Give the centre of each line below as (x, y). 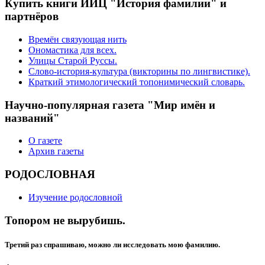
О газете (45, 141)
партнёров (32, 17)
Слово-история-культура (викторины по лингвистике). (139, 71)
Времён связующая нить (77, 39)
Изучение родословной (75, 197)
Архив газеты (56, 151)
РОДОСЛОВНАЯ (50, 174)
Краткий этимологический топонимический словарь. (137, 82)
